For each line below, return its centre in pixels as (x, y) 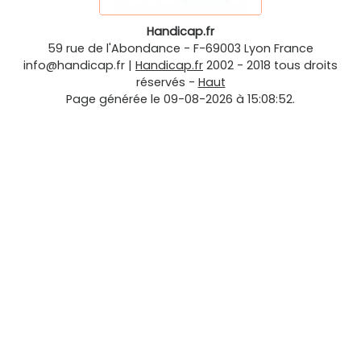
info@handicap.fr (74, 66)
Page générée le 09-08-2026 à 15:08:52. (180, 100)
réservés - (167, 83)
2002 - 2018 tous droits (272, 66)
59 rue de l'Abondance (114, 49)
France (294, 49)
